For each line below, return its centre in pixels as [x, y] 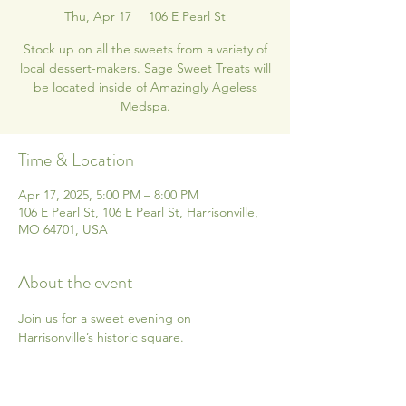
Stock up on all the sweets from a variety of [145, 48]
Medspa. [145, 106]
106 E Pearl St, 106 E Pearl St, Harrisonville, [138, 212]
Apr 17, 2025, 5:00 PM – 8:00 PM [108, 194]
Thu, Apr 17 [98, 16]
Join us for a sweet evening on [106, 318]
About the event [76, 282]
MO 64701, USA [63, 229]
